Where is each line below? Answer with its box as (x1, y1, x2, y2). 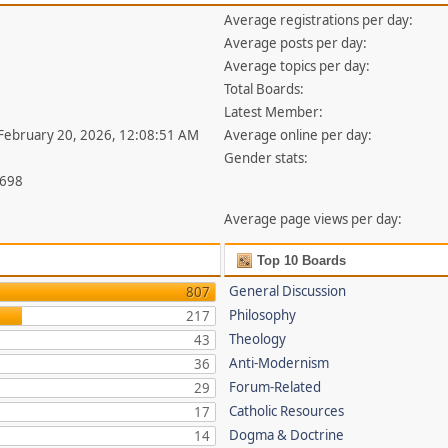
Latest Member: (224, 103, 324, 121)
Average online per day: (224, 126, 373, 144)
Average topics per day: (224, 57, 371, 75)
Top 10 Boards (253, 253, 347, 268)
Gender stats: (224, 149, 309, 167)
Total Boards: (224, 80, 305, 98)
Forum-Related (229, 378, 322, 396)
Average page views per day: (224, 210, 403, 228)
